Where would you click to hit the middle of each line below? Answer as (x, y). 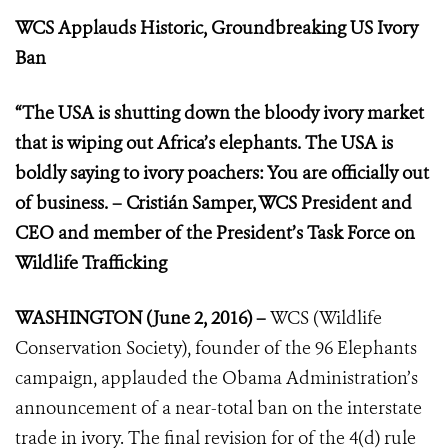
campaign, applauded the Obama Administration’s (216, 378)
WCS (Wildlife (326, 318)
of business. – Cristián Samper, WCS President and (213, 203)
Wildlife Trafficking (91, 263)
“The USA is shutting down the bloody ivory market (219, 113)
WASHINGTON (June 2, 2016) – (142, 318)
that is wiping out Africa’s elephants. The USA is (204, 143)
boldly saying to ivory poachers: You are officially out (222, 173)
